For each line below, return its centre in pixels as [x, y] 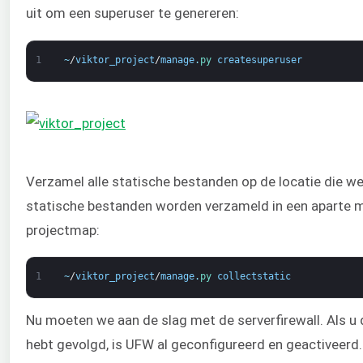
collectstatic [254, 277]
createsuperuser [259, 60]
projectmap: [63, 230]
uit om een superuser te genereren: [132, 13]
